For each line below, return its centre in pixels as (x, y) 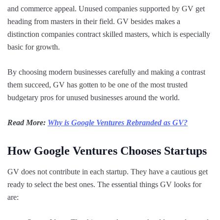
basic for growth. (34, 47)
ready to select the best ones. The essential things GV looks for (104, 184)
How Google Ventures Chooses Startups (107, 151)
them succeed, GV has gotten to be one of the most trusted (97, 84)
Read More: (27, 122)
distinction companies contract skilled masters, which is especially (109, 34)
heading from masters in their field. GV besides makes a (94, 21)
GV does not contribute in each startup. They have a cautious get (108, 171)
